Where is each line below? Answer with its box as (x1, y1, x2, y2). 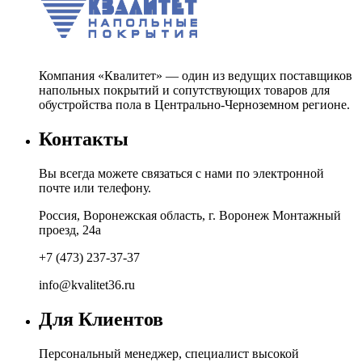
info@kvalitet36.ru (39, 277, 135, 292)
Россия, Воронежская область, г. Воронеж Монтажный (39, 208, 341, 222)
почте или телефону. (39, 180, 151, 195)
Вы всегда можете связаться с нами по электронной (39, 166, 324, 180)
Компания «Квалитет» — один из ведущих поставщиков (39, 68, 352, 82)
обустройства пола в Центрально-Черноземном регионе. (39, 97, 350, 112)
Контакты (39, 128, 128, 149)
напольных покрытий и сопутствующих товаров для (39, 82, 330, 97)
